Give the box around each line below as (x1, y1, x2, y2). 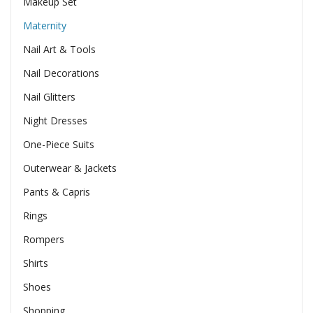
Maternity (22, 18, 66, 32)
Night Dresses (22, 113, 87, 127)
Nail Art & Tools (22, 42, 96, 56)
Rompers (22, 232, 64, 246)
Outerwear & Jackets (22, 161, 117, 175)
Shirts (22, 256, 48, 270)
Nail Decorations (22, 66, 99, 80)
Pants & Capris (22, 184, 90, 198)
